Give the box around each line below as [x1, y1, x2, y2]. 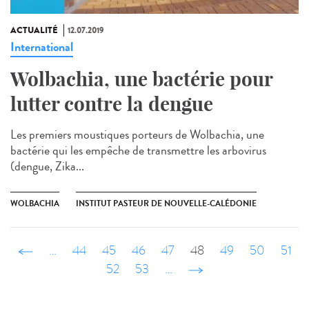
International [10, 37, 73, 56]
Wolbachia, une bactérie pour [10, 66, 272, 91]
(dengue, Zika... [10, 157, 84, 175]
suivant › [188, 260, 229, 278]
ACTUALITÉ [10, 23, 58, 37]
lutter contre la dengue [10, 91, 213, 116]
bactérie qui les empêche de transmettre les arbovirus [10, 141, 266, 159]
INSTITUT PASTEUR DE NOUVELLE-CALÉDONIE [76, 197, 257, 210]
